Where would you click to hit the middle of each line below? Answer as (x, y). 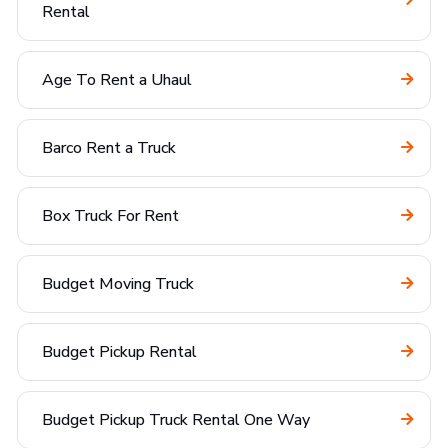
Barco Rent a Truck (109, 148)
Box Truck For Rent (110, 216)
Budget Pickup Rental (119, 352)
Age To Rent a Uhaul (117, 80)
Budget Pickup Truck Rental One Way (176, 420)
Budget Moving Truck (118, 284)
